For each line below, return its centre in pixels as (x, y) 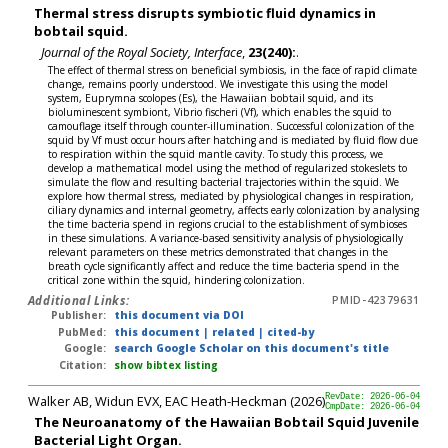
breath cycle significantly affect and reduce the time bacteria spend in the (224, 266)
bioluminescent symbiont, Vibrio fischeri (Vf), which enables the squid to (220, 112)
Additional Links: (78, 301)
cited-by (290, 331)
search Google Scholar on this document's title (251, 348)
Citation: (83, 364)
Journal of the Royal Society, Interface (141, 51)
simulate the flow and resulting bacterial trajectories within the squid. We (224, 182)
